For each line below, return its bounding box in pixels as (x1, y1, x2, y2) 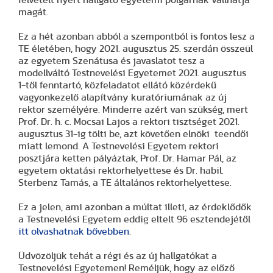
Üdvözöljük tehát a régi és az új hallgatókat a (18, 251, 217, 261)
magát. (18, 7, 48, 18)
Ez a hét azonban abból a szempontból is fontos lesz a (18, 32, 255, 42)
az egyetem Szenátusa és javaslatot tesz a (18, 56, 205, 66)
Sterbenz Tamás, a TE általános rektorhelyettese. (18, 178, 232, 188)
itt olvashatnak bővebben (18, 227, 129, 237)
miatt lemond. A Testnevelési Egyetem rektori (18, 141, 219, 152)
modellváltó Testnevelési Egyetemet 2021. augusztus (18, 68, 246, 79)
